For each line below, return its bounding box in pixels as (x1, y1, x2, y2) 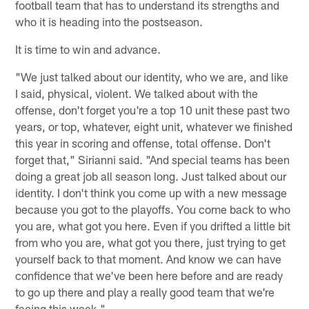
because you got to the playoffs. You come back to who (15, 201, 291, 216)
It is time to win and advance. (15, 41, 161, 56)
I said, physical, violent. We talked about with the (15, 86, 259, 100)
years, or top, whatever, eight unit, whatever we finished (15, 119, 293, 133)
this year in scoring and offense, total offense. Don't (15, 135, 271, 150)
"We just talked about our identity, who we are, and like (15, 69, 289, 83)
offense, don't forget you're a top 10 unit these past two (15, 102, 290, 117)
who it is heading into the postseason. (15, 14, 203, 28)
